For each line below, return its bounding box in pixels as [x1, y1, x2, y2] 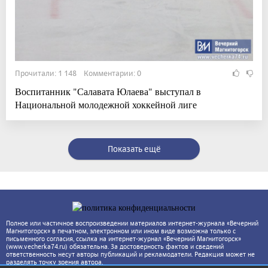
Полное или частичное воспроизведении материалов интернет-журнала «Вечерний [6, 219, 258, 228]
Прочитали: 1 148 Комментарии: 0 [15, 68, 141, 78]
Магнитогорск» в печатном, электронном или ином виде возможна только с [6, 227, 236, 236]
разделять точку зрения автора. [6, 258, 103, 267]
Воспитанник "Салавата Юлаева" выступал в [15, 85, 201, 98]
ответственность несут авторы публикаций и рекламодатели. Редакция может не [6, 250, 255, 259]
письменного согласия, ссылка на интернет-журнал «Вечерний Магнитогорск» [6, 234, 241, 243]
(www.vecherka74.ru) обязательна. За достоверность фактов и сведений [6, 242, 224, 251]
